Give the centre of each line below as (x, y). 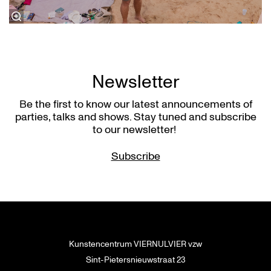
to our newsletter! (135, 129)
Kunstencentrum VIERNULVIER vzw (135, 244)
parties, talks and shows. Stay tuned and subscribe (135, 117)
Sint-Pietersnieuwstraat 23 (135, 260)
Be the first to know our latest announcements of (135, 104)
